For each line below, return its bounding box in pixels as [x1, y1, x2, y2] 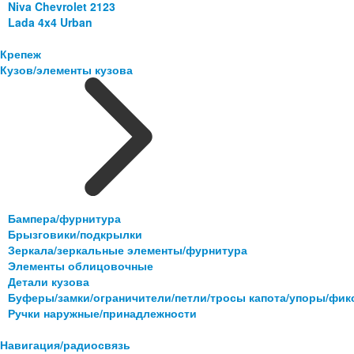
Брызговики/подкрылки [8, 226, 142, 243]
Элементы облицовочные [8, 258, 153, 274]
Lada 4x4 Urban [8, 14, 92, 31]
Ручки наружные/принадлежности [8, 305, 197, 322]
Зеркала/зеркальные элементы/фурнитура [8, 242, 247, 258]
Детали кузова [8, 273, 89, 290]
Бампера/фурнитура [8, 210, 121, 227]
